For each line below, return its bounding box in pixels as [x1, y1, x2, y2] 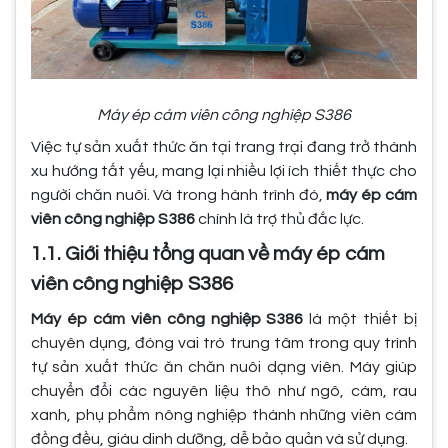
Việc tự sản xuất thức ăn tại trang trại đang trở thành [31, 139, 417, 156]
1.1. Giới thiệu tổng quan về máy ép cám [31, 244, 385, 265]
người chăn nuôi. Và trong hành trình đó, [31, 187, 327, 204]
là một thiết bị [303, 311, 418, 328]
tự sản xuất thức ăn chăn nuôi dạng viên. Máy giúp [31, 359, 417, 376]
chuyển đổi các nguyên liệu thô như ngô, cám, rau [31, 383, 417, 400]
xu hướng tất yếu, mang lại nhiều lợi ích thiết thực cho [31, 163, 417, 180]
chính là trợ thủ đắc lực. [195, 211, 364, 228]
